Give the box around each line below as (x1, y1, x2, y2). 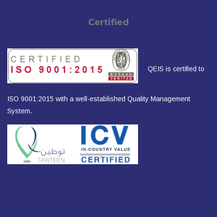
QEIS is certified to (148, 65, 204, 73)
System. (7, 107, 32, 115)
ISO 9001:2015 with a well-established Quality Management (7, 95, 190, 103)
